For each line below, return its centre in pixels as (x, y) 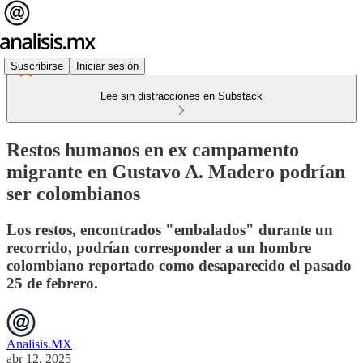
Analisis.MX (39, 344)
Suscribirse (37, 66)
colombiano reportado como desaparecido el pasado (179, 265)
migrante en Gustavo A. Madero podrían (176, 171)
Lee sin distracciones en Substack (181, 96)
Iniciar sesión (107, 66)
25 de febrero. (52, 283)
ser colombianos (73, 193)
